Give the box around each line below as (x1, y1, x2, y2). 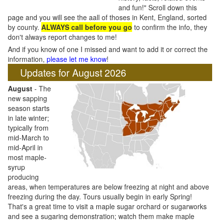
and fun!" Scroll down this (118, 2, 197, 12)
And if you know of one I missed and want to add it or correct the (8, 44, 208, 54)
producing (8, 172, 39, 182)
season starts (8, 103, 50, 113)
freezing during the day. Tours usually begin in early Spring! (8, 192, 192, 201)
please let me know (47, 54, 107, 64)
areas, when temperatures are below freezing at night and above (8, 182, 209, 192)
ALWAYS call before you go (41, 22, 132, 32)
